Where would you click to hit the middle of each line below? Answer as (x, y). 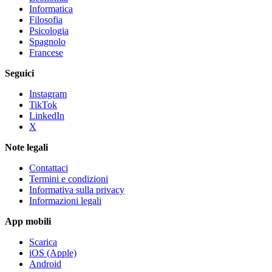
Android (45, 263)
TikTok (43, 104)
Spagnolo (47, 41)
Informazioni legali (65, 200)
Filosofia (46, 19)
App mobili (28, 221)
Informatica (51, 8)
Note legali (26, 147)
